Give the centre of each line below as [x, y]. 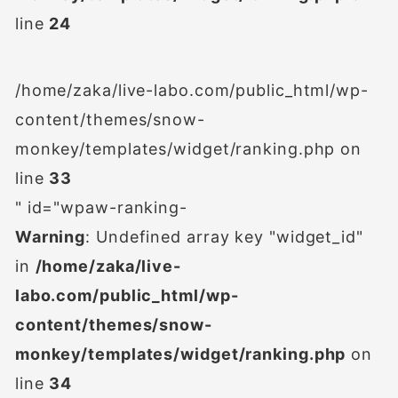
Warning [50, 237]
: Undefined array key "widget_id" [224, 237]
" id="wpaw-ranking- [101, 208]
